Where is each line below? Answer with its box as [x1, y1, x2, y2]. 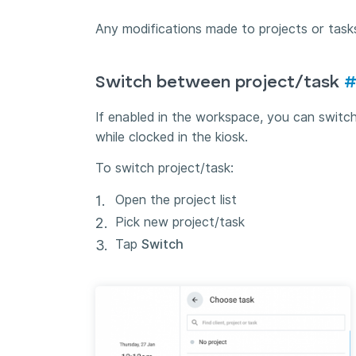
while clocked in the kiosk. [95, 129, 248, 145]
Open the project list [115, 192, 237, 207]
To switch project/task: [95, 161, 234, 176]
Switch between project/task [95, 73, 344, 91]
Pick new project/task [115, 214, 245, 230]
